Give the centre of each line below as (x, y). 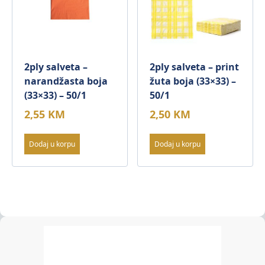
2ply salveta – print (195, 67)
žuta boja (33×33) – (193, 81)
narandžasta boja (66, 81)
